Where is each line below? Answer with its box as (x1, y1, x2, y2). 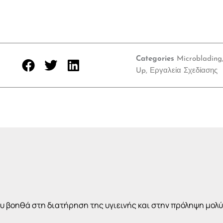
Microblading (176, 55, 222, 63)
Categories (135, 55, 174, 63)
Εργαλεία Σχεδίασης (149, 67, 218, 75)
